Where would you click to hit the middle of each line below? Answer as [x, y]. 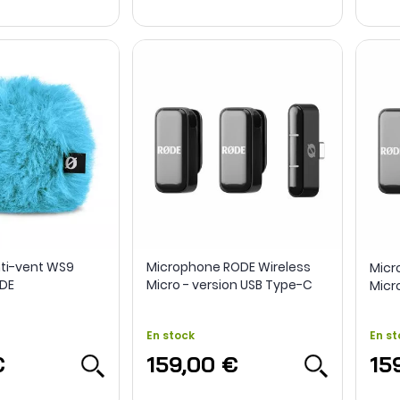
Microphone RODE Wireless [228, 267]
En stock [170, 336]
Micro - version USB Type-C [229, 285]
